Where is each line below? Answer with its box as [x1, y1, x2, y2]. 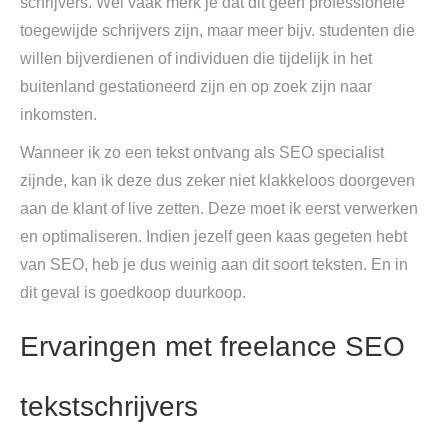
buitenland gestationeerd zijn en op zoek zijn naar [20, 78, 372, 95]
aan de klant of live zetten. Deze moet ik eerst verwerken [20, 200, 418, 217]
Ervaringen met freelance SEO [20, 331, 405, 362]
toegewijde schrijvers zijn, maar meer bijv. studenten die [20, 22, 415, 39]
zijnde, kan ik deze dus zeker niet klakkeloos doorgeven [20, 172, 415, 189]
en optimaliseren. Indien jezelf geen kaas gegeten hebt [20, 228, 407, 245]
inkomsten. [20, 106, 97, 123]
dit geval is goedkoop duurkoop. [20, 284, 246, 301]
